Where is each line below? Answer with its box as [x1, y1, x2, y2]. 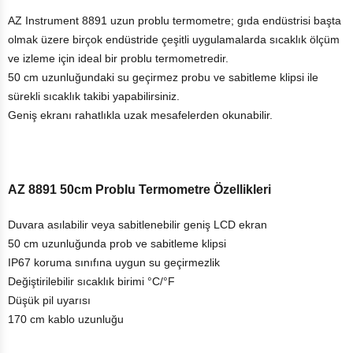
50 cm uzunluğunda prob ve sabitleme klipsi [8, 237, 229, 250]
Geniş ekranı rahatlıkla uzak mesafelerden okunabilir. [8, 109, 276, 121]
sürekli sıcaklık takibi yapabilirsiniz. [8, 90, 180, 102]
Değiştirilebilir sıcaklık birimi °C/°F [8, 275, 178, 288]
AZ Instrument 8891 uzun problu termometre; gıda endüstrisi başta [8, 14, 341, 27]
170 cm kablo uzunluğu [8, 313, 124, 325]
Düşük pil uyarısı [8, 294, 94, 307]
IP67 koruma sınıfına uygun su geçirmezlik [8, 256, 223, 269]
